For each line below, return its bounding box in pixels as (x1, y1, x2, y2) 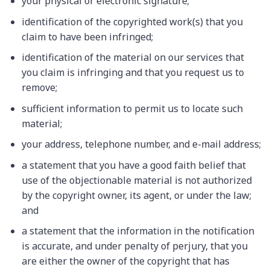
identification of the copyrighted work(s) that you (21, 14, 243, 28)
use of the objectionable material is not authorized (21, 173, 252, 187)
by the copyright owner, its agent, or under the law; (21, 188, 251, 202)
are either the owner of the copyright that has (21, 254, 230, 268)
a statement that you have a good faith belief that (21, 158, 246, 172)
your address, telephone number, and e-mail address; (21, 137, 261, 151)
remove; (21, 81, 57, 95)
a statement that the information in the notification (21, 224, 254, 238)
